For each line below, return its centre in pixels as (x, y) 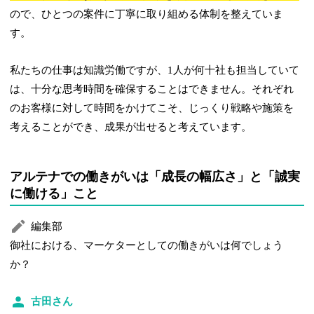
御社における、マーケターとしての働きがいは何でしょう (147, 245)
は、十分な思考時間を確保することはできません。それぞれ (152, 89)
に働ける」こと (54, 193)
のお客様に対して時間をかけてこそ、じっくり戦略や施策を (152, 108)
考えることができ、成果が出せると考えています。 (131, 127)
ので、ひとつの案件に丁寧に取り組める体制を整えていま (147, 14)
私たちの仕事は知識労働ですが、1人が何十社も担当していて (155, 70)
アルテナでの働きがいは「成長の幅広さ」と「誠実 (155, 176)
